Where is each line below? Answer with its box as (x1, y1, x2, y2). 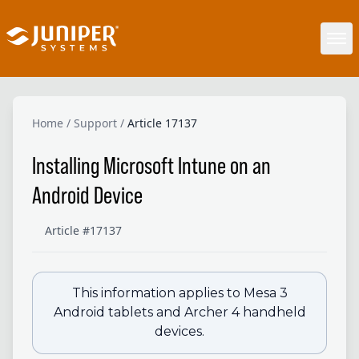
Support (74, 115, 117, 131)
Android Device (32, 182, 143, 208)
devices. (155, 324, 204, 340)
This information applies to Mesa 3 (71, 285, 288, 301)
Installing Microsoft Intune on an (32, 152, 271, 179)
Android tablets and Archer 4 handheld (53, 305, 306, 321)
